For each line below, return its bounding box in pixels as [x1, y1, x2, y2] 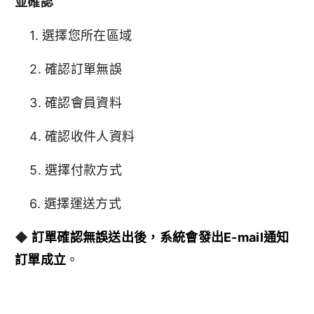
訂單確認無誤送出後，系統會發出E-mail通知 [31, 229, 289, 245]
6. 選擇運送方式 [15, 196, 121, 211]
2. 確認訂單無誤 [15, 61, 122, 76]
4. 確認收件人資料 [15, 128, 135, 144]
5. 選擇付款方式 [15, 162, 122, 177]
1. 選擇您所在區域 [15, 27, 132, 43]
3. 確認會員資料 [15, 95, 122, 110]
